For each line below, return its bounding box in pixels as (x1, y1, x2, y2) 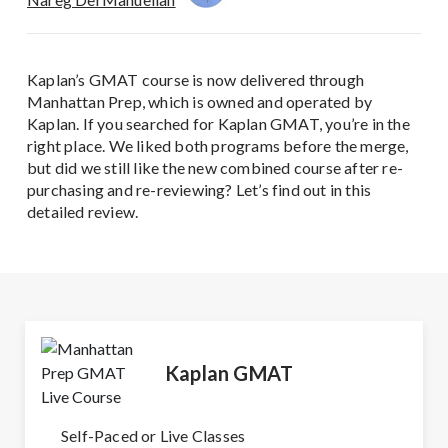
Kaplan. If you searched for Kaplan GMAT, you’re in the (27, 114, 410, 134)
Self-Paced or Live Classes (61, 426, 246, 446)
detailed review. (27, 202, 139, 222)
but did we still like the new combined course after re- (27, 158, 404, 178)
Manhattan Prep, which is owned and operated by (27, 92, 373, 112)
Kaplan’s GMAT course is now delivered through (27, 70, 365, 90)
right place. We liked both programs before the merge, (27, 136, 409, 156)
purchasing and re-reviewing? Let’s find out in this (27, 180, 372, 200)
